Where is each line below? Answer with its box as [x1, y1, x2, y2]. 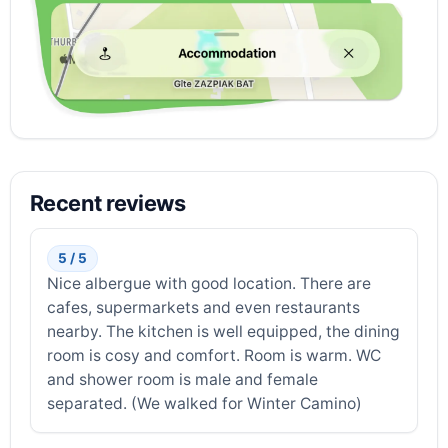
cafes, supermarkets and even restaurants [47, 297, 361, 317]
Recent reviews [30, 189, 186, 216]
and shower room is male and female [47, 369, 319, 389]
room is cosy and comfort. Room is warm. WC [47, 345, 382, 365]
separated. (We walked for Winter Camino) [47, 393, 363, 413]
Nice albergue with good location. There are [47, 273, 372, 293]
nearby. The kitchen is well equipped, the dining [47, 321, 401, 341]
